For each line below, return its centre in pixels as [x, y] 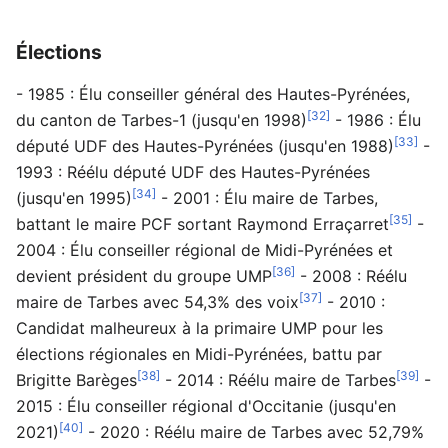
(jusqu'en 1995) [74, 197]
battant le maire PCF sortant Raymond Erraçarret [202, 223]
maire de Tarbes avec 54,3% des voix [157, 301]
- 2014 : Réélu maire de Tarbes [278, 379]
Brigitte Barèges [76, 379]
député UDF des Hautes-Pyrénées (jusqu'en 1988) [205, 145]
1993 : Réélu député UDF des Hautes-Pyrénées [193, 171]
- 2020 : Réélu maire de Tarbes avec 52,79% [253, 431]
